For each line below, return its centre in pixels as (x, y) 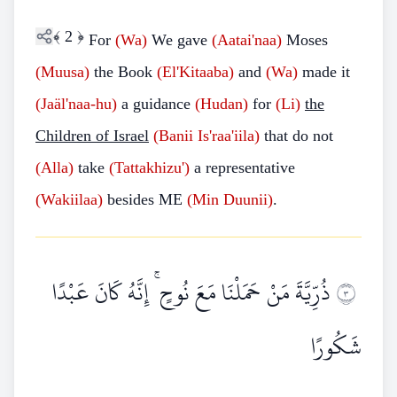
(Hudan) (222, 104)
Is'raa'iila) (229, 136)
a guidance (156, 104)
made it (324, 72)
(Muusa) (62, 72)
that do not (296, 136)
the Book (123, 72)
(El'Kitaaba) (195, 72)
